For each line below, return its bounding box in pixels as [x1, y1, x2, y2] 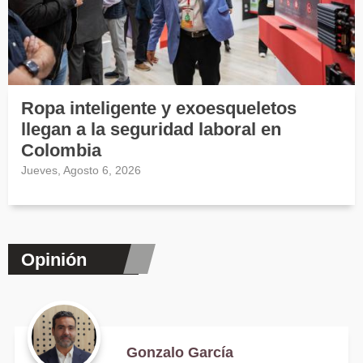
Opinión [21, 249, 87, 270]
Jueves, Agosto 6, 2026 [21, 164, 141, 177]
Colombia [21, 140, 101, 161]
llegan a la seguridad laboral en [21, 119, 281, 140]
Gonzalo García [126, 344, 233, 361]
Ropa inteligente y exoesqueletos [21, 98, 297, 119]
